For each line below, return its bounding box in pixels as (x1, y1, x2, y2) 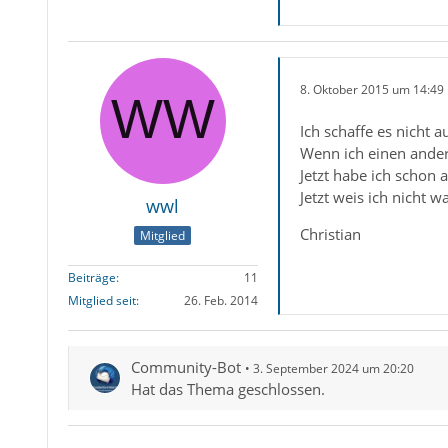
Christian (299, 224, 361, 244)
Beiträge (67, 269, 116, 287)
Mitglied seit (67, 292, 136, 310)
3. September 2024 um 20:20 (252, 360, 414, 378)
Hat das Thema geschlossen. (130, 379, 325, 400)
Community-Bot (130, 357, 241, 378)
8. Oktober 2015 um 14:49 (299, 80, 444, 98)
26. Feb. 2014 (183, 292, 258, 310)
